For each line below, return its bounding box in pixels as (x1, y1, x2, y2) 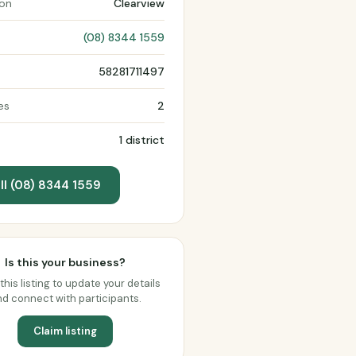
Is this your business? (5, 255, 126, 269)
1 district (119, 133, 164, 147)
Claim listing (33, 324, 97, 338)
